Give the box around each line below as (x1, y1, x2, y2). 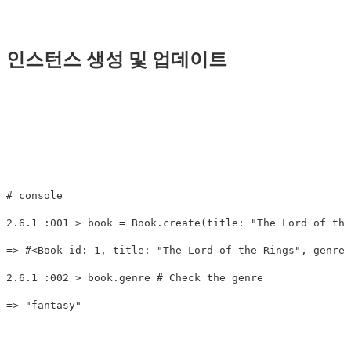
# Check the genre (157, 271, 263, 284)
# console (6, 189, 63, 201)
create (163, 216, 201, 229)
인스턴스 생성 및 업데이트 (6, 49, 227, 70)
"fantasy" (25, 299, 81, 311)
